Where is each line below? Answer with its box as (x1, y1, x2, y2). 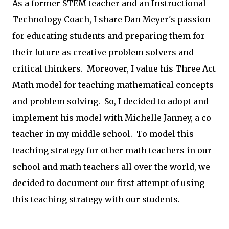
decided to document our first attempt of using (12, 178, 204, 188)
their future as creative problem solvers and (12, 47, 194, 57)
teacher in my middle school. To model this (12, 129, 194, 139)
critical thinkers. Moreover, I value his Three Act (12, 63, 216, 74)
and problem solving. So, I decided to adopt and (12, 96, 209, 106)
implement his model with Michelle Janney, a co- (12, 112, 215, 123)
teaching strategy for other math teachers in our (12, 145, 212, 155)
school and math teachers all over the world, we (12, 162, 210, 172)
